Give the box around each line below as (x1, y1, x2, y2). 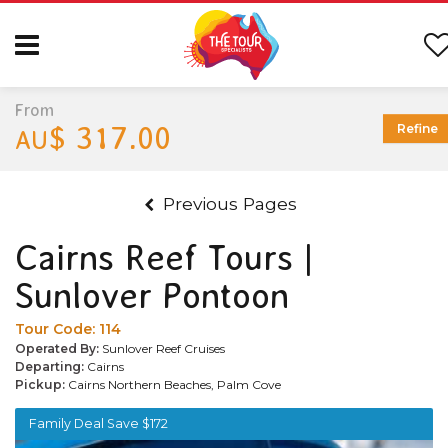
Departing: (15, 358, 87, 374)
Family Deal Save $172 (29, 415, 168, 431)
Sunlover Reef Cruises (102, 340, 225, 356)
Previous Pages (162, 192, 297, 214)
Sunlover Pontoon (15, 276, 289, 316)
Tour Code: (15, 319, 99, 338)
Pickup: (15, 376, 68, 392)
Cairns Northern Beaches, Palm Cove (68, 376, 281, 392)
